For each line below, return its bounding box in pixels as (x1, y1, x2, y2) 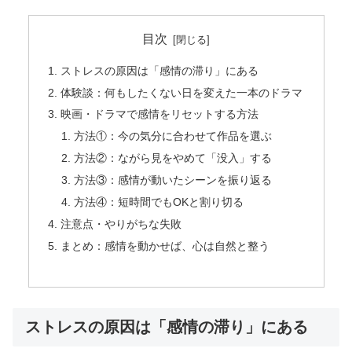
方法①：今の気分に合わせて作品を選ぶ (74, 130, 273, 143)
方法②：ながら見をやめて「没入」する (74, 152, 273, 165)
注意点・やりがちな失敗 (60, 217, 181, 230)
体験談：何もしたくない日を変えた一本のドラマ (60, 86, 302, 99)
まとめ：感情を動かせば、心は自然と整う (60, 239, 269, 252)
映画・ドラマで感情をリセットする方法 (60, 108, 258, 121)
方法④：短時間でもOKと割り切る (74, 195, 244, 208)
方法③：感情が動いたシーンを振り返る (74, 174, 273, 187)
